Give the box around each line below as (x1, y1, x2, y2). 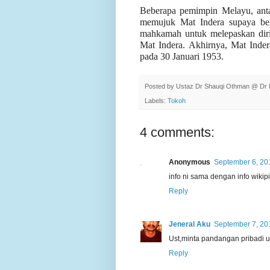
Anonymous (169, 158, 210, 167)
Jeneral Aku (169, 220, 210, 229)
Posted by (145, 82, 176, 90)
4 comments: (140, 125, 215, 140)
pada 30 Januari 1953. (140, 51, 224, 61)
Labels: (145, 97, 168, 105)
